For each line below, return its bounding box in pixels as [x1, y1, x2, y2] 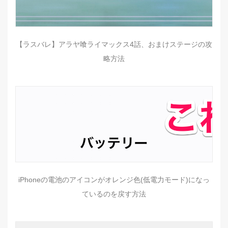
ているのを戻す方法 [82, 190, 146, 198]
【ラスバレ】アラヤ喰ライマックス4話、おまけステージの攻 [16, 40, 212, 49]
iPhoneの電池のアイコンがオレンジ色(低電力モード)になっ [18, 176, 210, 184]
